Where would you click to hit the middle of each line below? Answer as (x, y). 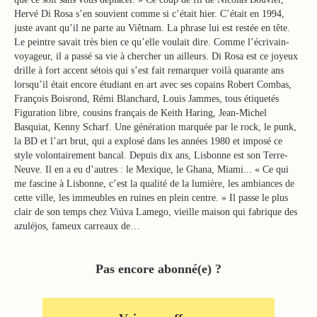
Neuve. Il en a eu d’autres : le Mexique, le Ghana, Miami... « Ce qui (151, 169)
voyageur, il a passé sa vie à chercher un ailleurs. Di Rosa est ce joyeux (156, 56)
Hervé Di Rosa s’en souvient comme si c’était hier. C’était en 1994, (149, 14)
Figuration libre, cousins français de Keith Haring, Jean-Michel (140, 113)
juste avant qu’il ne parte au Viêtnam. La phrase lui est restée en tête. (152, 28)
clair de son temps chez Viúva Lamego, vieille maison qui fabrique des (156, 212)
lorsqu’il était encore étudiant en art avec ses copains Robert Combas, (153, 85)
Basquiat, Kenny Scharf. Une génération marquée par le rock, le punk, (155, 127)
